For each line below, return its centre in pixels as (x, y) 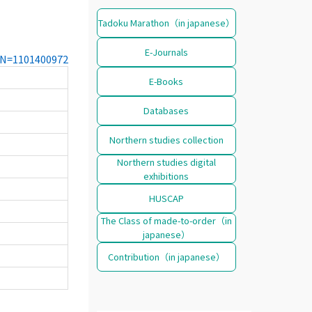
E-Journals (166, 52)
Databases (166, 110)
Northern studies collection (166, 139)
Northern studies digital (166, 162)
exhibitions (166, 175)
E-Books (166, 81)
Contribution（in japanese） (166, 256)
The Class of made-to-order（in (166, 220)
